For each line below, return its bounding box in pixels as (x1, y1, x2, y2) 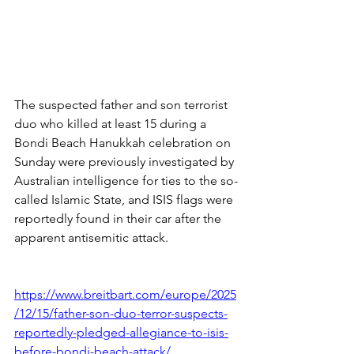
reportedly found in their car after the (14, 211, 224, 227)
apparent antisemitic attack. (14, 230, 168, 246)
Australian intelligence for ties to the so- (14, 173, 238, 189)
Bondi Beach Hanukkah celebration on (14, 135, 234, 151)
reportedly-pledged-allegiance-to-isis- (14, 325, 228, 341)
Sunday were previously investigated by (14, 154, 237, 170)
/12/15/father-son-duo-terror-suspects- (14, 306, 228, 322)
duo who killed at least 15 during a (14, 116, 209, 132)
